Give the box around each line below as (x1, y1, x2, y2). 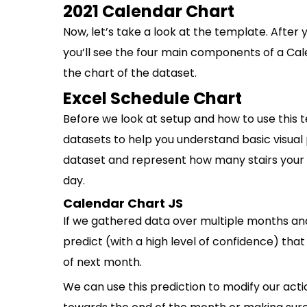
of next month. (63, 254, 142, 270)
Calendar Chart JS (63, 195, 183, 212)
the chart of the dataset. (63, 65, 197, 81)
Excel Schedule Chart (63, 87, 242, 110)
